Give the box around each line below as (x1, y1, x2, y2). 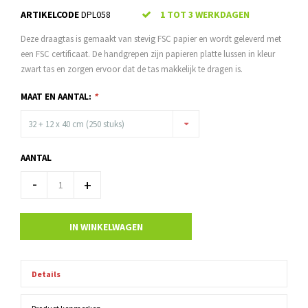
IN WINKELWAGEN (69, 220, 143, 233)
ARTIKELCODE (21, 8, 79, 21)
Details (32, 268, 60, 279)
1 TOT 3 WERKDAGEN (158, 8, 250, 21)
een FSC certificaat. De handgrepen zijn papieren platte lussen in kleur (21, 47, 275, 60)
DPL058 (79, 8, 111, 21)
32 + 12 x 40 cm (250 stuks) (28, 118, 124, 130)
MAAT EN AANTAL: (21, 90, 93, 102)
